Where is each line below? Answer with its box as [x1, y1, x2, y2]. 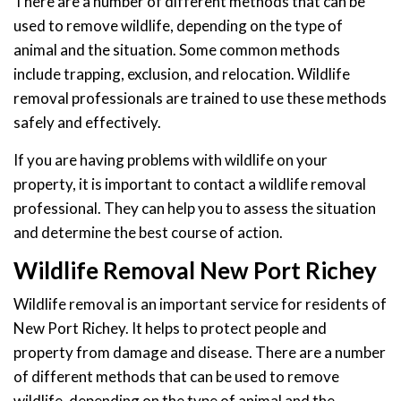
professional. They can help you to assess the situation [13, 198, 376, 218]
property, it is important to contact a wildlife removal [13, 174, 366, 193]
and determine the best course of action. [13, 222, 283, 242]
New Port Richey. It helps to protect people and [13, 318, 327, 337]
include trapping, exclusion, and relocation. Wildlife [13, 64, 350, 83]
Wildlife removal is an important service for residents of [13, 294, 387, 313]
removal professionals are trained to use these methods [13, 88, 387, 107]
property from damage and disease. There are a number [13, 342, 386, 362]
